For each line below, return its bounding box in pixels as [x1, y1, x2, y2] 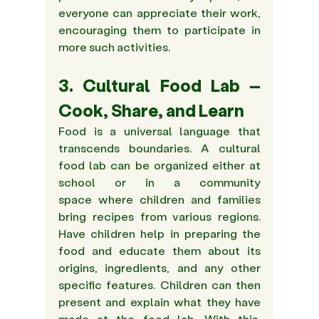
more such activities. [58, 39, 170, 55]
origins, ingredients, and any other [58, 260, 261, 276]
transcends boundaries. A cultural [58, 140, 261, 156]
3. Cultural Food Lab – [58, 74, 261, 97]
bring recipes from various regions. [58, 209, 261, 224]
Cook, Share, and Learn [58, 99, 244, 122]
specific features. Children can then [58, 277, 261, 293]
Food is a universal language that [58, 123, 261, 139]
